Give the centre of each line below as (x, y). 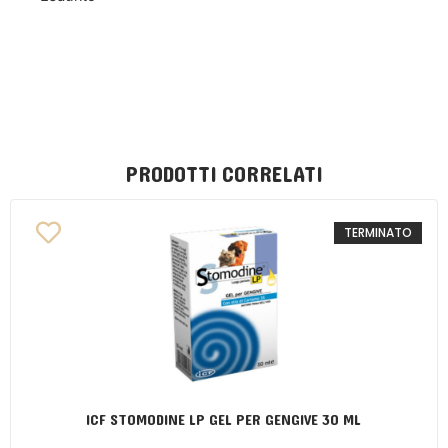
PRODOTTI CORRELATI (224, 175)
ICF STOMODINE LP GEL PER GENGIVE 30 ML (224, 421)
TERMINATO (378, 233)
